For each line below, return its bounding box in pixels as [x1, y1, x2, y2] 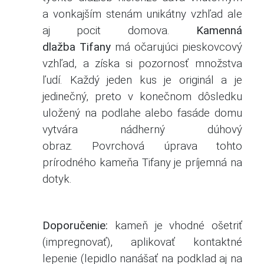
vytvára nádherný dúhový [42, 123, 242, 136]
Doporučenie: [42, 219, 108, 232]
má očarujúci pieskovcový [115, 40, 242, 54]
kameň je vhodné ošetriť [114, 219, 242, 232]
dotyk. [42, 172, 72, 186]
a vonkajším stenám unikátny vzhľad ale [42, 7, 242, 21]
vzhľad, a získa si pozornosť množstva [42, 57, 242, 70]
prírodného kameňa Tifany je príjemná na [42, 156, 242, 169]
